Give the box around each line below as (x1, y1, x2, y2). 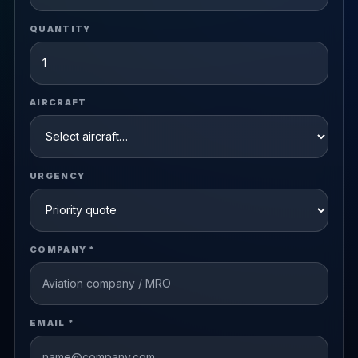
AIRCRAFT (29, 96, 87, 108)
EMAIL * (29, 316, 75, 328)
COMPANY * (29, 243, 96, 255)
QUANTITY (29, 22, 91, 34)
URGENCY (29, 169, 86, 181)
